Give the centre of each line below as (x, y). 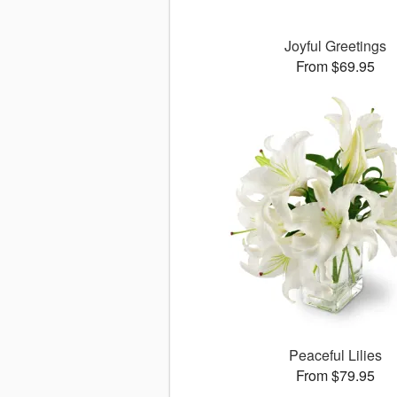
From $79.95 (336, 376)
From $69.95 (336, 66)
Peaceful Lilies (336, 355)
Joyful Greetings (336, 46)
